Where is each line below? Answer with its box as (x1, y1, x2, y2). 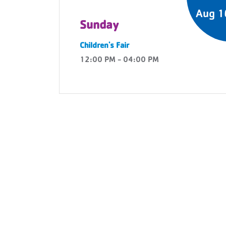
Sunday (80, 20, 119, 32)
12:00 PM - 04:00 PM (80, 56, 159, 65)
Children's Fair (80, 42, 129, 50)
